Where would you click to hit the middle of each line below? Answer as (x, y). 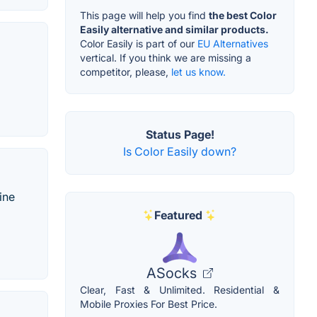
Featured (178, 215)
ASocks (173, 273)
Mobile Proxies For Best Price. (149, 304)
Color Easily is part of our (139, 44)
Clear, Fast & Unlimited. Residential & (180, 290)
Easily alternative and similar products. (174, 30)
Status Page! (180, 135)
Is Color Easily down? (180, 152)
